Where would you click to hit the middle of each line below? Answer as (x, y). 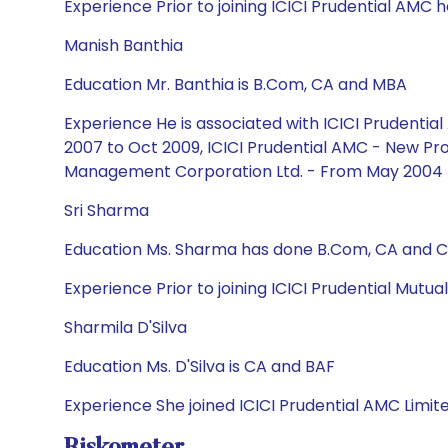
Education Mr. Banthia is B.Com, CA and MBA (235, 84)
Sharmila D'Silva (125, 327)
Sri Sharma (106, 210)
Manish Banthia (123, 45)
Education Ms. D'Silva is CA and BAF (199, 366)
